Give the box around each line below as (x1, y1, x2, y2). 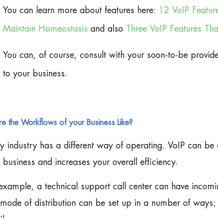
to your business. (2, 69, 67, 78)
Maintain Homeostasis (2, 24, 88, 34)
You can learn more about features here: (2, 6, 159, 15)
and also (87, 24, 126, 34)
